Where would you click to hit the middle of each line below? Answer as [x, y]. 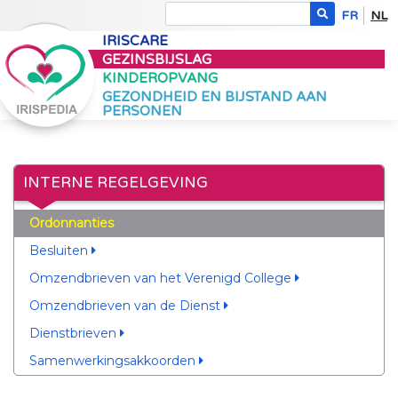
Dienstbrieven [74, 333]
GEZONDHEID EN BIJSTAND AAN [215, 97]
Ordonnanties [71, 223]
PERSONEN [142, 111]
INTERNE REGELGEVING [115, 183]
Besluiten [60, 251]
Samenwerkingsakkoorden [114, 361]
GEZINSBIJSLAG [157, 60]
